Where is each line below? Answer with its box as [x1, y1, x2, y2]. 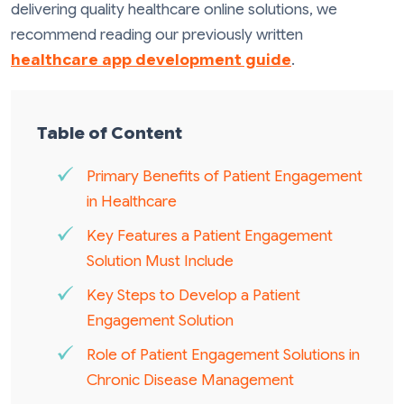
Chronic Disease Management [86, 371, 294, 390]
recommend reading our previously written [11, 24, 303, 44]
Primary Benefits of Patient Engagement [86, 167, 363, 187]
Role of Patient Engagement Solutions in [86, 345, 360, 365]
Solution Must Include [86, 252, 234, 271]
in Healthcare [86, 192, 177, 212]
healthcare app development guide [11, 50, 291, 69]
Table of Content [37, 123, 182, 144]
